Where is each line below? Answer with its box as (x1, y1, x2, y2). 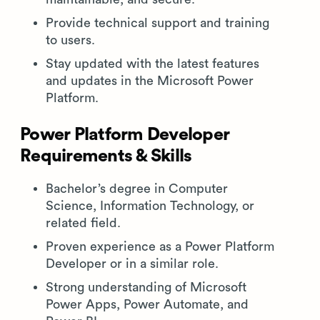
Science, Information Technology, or (46, 199, 254, 212)
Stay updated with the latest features (46, 57, 259, 70)
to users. (46, 34, 95, 46)
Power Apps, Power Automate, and (46, 298, 249, 311)
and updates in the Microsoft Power (46, 74, 254, 87)
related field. (46, 216, 121, 229)
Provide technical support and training (46, 16, 269, 29)
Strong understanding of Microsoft (46, 281, 246, 294)
